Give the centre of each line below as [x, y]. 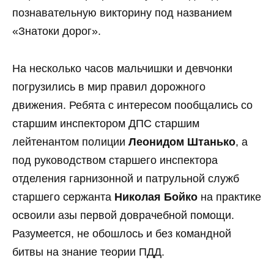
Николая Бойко [156, 197]
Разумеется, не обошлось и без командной [122, 233]
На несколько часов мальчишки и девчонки [122, 68]
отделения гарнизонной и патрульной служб [126, 178]
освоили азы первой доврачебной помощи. [123, 215]
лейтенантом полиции [70, 142]
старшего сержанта [63, 197]
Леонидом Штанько [182, 142]
